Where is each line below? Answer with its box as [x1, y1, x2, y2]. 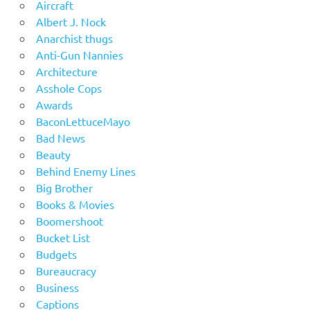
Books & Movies [35, 197, 114, 212]
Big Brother [35, 181, 93, 195]
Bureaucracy [35, 264, 96, 278]
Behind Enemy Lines [35, 164, 136, 179]
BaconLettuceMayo [35, 114, 130, 129]
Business [35, 280, 79, 295]
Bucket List [35, 230, 90, 245]
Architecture [35, 64, 98, 79]
